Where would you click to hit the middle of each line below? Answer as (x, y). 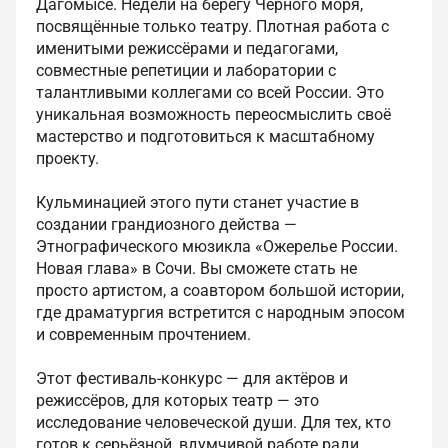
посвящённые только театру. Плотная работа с (212, 26)
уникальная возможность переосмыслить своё (213, 114)
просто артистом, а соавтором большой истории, (220, 290)
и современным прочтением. (143, 334)
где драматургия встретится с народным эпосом (220, 312)
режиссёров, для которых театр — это (177, 400)
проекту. (67, 158)
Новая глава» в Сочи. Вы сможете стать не (196, 268)
